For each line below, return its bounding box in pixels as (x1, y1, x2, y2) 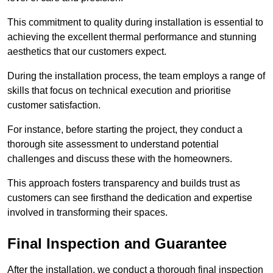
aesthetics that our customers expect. (7, 46, 169, 57)
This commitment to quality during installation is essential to (7, 17, 263, 28)
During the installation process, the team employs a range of (7, 71, 265, 82)
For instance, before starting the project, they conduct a (7, 124, 243, 135)
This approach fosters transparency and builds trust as (7, 178, 240, 189)
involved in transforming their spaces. (7, 207, 168, 218)
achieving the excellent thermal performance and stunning (7, 32, 257, 43)
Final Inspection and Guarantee (7, 235, 227, 252)
